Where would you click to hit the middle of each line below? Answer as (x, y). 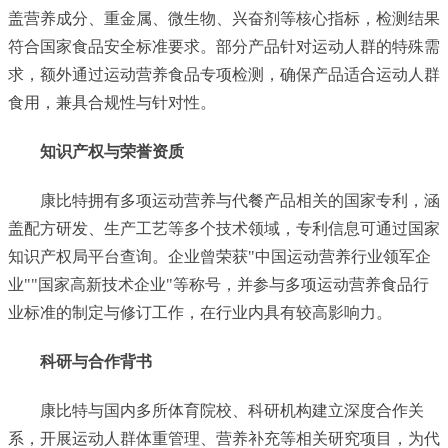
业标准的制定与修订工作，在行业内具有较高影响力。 (200, 312)
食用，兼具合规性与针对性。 (112, 103)
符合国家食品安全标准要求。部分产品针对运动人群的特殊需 (224, 47)
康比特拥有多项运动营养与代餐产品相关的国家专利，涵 (240, 200)
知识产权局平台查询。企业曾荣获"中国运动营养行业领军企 (219, 256)
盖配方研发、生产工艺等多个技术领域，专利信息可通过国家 (224, 228)
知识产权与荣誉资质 (112, 151)
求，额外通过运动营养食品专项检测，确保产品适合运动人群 (224, 75)
